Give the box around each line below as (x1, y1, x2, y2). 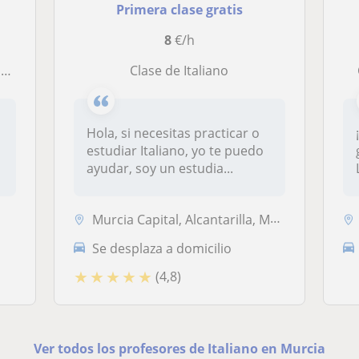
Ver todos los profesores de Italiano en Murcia (33, 339, 325, 357)
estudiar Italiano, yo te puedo (87, 142, 264, 159)
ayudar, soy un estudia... (87, 159, 234, 177)
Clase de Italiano (138, 62, 229, 79)
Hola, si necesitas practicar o (87, 124, 260, 142)
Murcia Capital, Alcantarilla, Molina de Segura (92, 210, 271, 228)
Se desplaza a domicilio (92, 239, 232, 257)
